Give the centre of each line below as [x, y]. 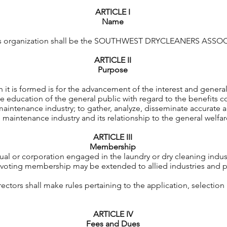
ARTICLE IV [113, 214]
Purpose [113, 70]
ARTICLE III [113, 137]
